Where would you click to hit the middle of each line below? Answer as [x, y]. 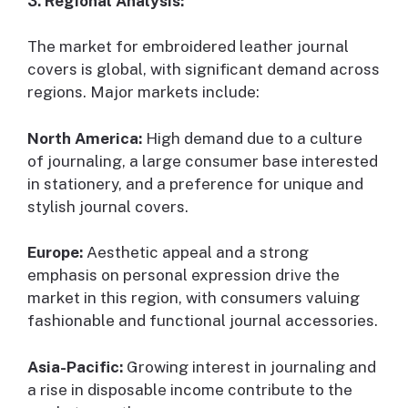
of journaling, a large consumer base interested [203, 161]
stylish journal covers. [108, 206]
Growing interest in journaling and [250, 367]
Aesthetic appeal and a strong [196, 253]
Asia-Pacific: [75, 367]
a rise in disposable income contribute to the [190, 389]
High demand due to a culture [252, 138]
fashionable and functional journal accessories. [203, 321]
